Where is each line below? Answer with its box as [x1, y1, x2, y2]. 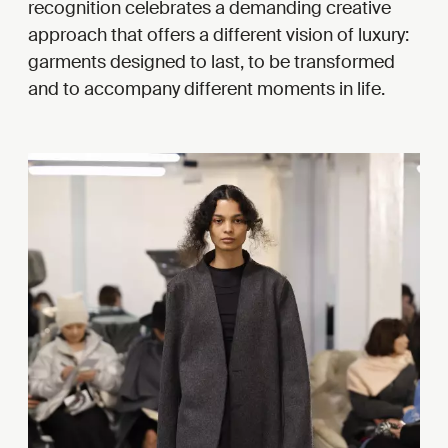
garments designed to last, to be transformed [28, 50, 395, 75]
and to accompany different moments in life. [28, 77, 385, 102]
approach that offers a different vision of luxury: [28, 23, 409, 48]
